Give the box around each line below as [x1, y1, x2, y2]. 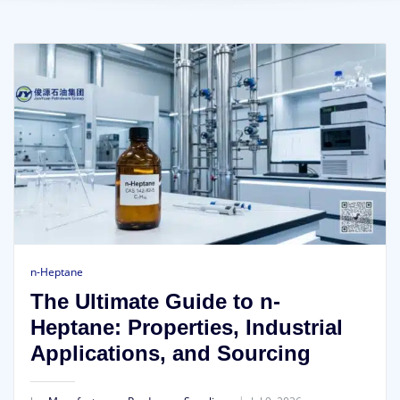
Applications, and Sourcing [29, 341, 311, 366]
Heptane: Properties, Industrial [29, 315, 343, 340]
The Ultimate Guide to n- [29, 289, 280, 314]
